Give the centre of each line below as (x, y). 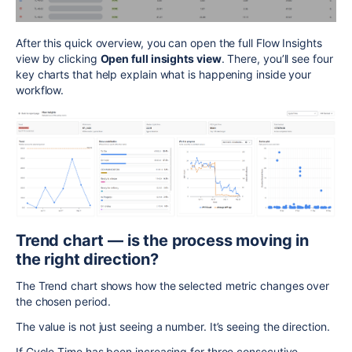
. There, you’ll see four (277, 59)
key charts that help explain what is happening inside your (164, 75)
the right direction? (87, 259)
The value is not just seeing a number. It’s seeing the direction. (173, 326)
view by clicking (58, 59)
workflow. (40, 90)
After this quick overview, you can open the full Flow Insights (169, 43)
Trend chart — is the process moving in (162, 240)
